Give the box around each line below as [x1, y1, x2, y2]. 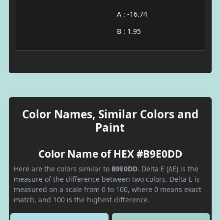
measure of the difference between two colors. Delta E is [14, 174, 200, 184]
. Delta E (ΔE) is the [137, 164, 198, 173]
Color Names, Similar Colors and [22, 106, 198, 122]
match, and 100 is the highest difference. [14, 194, 150, 204]
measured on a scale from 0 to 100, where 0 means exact [14, 184, 201, 194]
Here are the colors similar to [14, 164, 111, 173]
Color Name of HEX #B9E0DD [38, 146, 182, 161]
